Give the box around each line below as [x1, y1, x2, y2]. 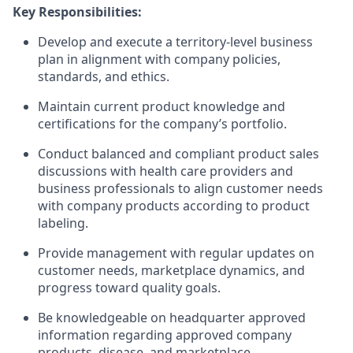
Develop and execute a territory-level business [38, 33, 313, 50]
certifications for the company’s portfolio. [38, 115, 287, 132]
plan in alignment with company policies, [38, 50, 281, 68]
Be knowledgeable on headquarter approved [38, 309, 306, 326]
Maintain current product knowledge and [38, 98, 285, 115]
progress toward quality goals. [38, 279, 221, 296]
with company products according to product [38, 197, 310, 214]
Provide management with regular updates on [38, 244, 314, 262]
